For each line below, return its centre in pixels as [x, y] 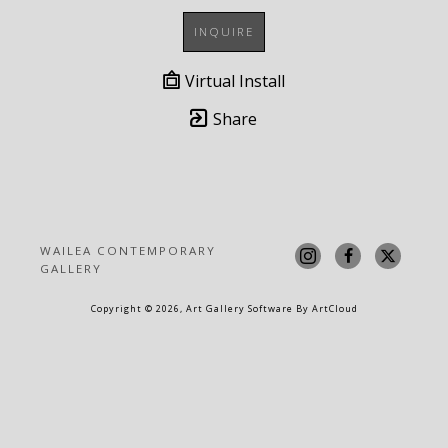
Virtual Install [232, 81]
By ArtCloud [325, 308]
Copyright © [123, 308]
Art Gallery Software [239, 308]
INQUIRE [224, 31]
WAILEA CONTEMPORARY [128, 250]
